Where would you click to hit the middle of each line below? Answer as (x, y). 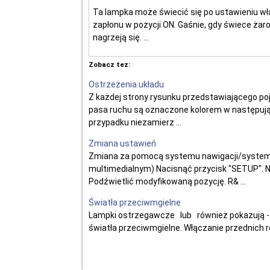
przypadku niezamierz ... (135, 122)
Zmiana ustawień (122, 143)
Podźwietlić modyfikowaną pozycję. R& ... (167, 181)
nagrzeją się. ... (121, 37)
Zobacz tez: (109, 64)
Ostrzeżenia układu (126, 84)
